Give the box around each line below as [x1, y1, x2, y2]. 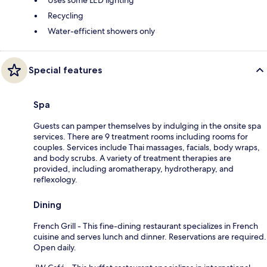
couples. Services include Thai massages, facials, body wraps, [33, 141, 260, 153]
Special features [29, 64, 102, 76]
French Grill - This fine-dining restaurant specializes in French [33, 220, 258, 231]
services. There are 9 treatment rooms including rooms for [33, 131, 248, 142]
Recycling [48, 10, 83, 21]
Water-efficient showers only [48, 25, 155, 36]
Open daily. [33, 241, 76, 253]
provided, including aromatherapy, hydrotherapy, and [33, 163, 234, 174]
